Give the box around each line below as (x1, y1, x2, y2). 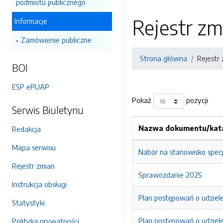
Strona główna (140, 54, 187, 63)
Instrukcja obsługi (12, 180, 67, 189)
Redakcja (12, 124, 41, 133)
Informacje (14, 16, 47, 25)
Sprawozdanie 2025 (138, 170, 202, 179)
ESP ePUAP (12, 82, 49, 91)
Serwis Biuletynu (12, 104, 84, 116)
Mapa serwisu (12, 143, 56, 152)
